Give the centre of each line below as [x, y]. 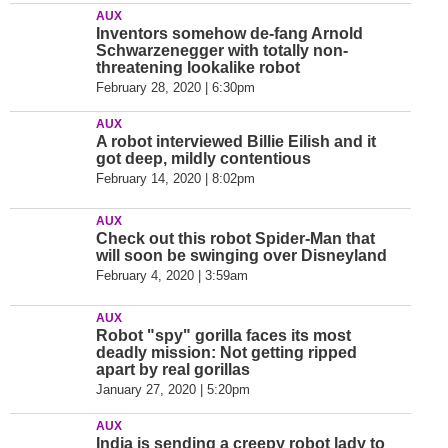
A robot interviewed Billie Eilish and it [236, 141]
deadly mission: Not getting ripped [226, 352]
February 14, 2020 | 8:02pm [175, 178]
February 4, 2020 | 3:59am [172, 275]
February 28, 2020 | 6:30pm [175, 87]
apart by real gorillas [173, 369]
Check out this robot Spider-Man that [235, 238]
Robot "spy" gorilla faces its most [223, 335]
